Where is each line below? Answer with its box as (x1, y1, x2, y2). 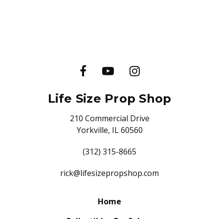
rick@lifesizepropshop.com (60, 168, 159, 179)
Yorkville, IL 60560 (76, 125, 143, 136)
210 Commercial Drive (69, 113, 150, 124)
